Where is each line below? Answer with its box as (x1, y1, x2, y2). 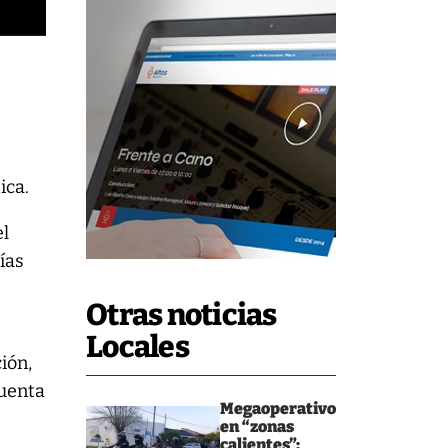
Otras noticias (86, 297, 277, 333)
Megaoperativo (220, 399, 336, 418)
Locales (86, 329, 189, 365)
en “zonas (220, 417, 294, 436)
